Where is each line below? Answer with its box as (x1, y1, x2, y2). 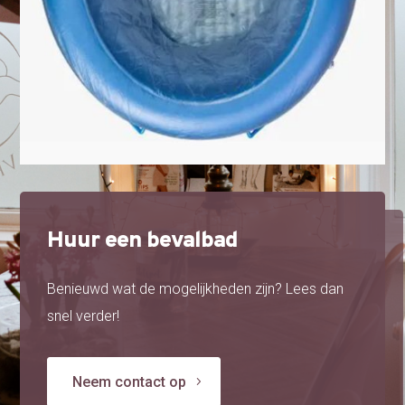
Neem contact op (72, 372, 187, 391)
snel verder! (47, 306, 120, 325)
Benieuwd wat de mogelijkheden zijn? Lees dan (47, 279, 344, 297)
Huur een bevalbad (47, 226, 239, 256)
